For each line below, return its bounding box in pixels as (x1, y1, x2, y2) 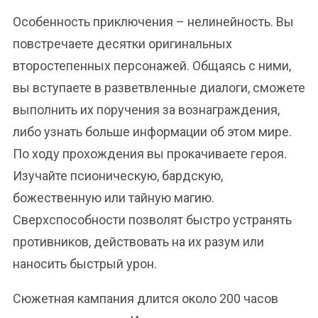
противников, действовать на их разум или (13, 234, 264, 249)
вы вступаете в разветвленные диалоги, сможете (13, 80, 305, 95)
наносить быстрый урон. (13, 256, 157, 271)
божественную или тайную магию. (13, 190, 214, 205)
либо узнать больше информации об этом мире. (13, 124, 292, 139)
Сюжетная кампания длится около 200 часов (13, 291, 278, 306)
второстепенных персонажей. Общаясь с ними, (13, 58, 291, 73)
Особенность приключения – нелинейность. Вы (13, 14, 294, 29)
